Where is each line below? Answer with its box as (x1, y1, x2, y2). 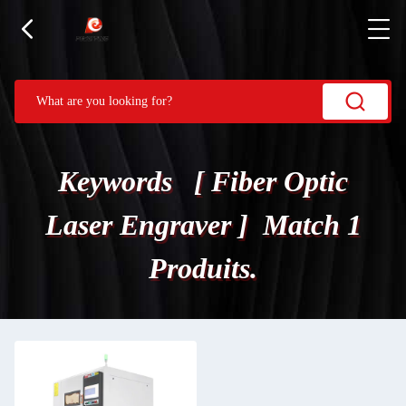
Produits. (149, 252, 257, 285)
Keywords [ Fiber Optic (58, 165, 348, 198)
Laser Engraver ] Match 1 (44, 208, 362, 241)
